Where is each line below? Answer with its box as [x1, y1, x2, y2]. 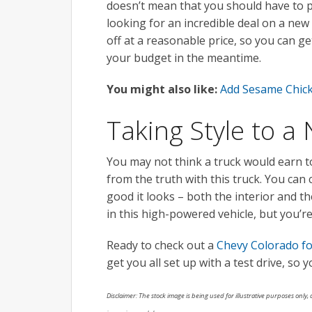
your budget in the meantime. [107, 49, 261, 65]
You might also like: [107, 81, 220, 97]
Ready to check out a [107, 237, 217, 253]
